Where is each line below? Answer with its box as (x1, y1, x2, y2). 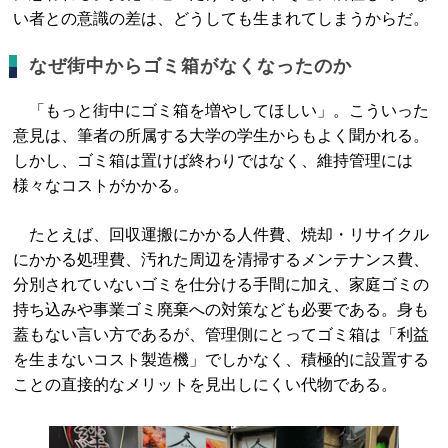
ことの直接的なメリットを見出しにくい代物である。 (13, 376, 398, 393)
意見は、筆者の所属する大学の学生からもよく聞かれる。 (13, 127, 430, 144)
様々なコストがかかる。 (13, 177, 190, 194)
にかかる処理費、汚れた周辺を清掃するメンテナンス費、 (13, 251, 430, 268)
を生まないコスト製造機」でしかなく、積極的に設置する (13, 351, 430, 368)
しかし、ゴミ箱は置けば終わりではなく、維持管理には (13, 152, 414, 169)
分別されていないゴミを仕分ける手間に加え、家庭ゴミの (13, 276, 430, 293)
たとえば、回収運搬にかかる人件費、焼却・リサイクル (13, 226, 430, 243)
